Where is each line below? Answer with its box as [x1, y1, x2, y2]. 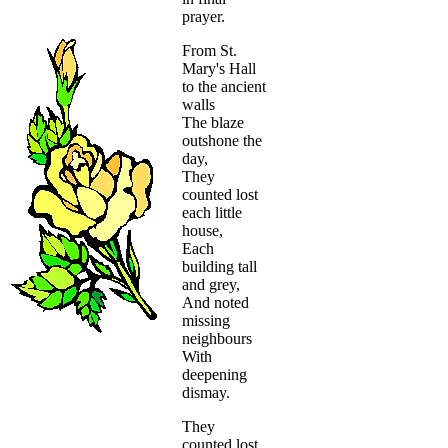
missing [182, 312, 230, 330]
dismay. [182, 384, 230, 402]
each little [182, 204, 242, 222]
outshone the [182, 132, 262, 150]
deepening [182, 366, 247, 384]
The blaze [182, 114, 244, 132]
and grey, [182, 276, 240, 294]
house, [182, 222, 223, 240]
